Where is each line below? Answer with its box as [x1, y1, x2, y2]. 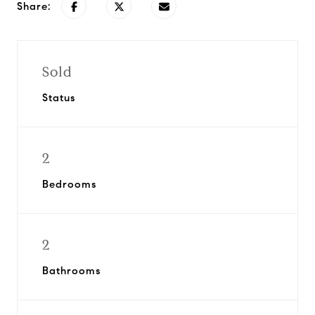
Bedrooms [42, 178, 96, 191]
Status [42, 91, 75, 104]
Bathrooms [42, 264, 101, 277]
